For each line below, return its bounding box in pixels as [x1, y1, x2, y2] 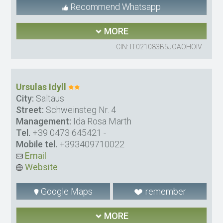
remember [143, 186, 186, 197]
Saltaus [34, 93, 65, 104]
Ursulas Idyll [16, 82, 67, 93]
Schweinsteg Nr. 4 [44, 105, 116, 115]
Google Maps [39, 186, 93, 197]
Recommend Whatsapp [68, 1, 161, 12]
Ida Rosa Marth [71, 116, 132, 127]
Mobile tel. [16, 139, 58, 150]
